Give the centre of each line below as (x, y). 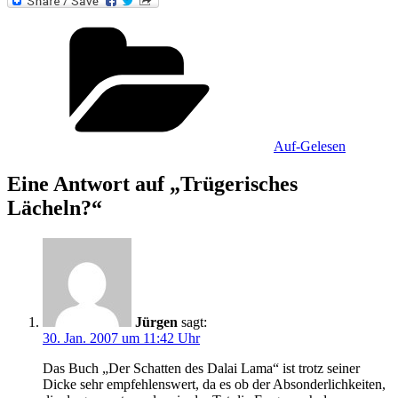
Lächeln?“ (55, 207)
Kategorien (304, 24)
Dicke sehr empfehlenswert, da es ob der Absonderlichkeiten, (214, 384)
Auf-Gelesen (310, 146)
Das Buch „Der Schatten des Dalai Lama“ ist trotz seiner (201, 368)
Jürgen (156, 322)
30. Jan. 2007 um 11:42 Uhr (121, 338)
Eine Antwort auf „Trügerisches (152, 183)
